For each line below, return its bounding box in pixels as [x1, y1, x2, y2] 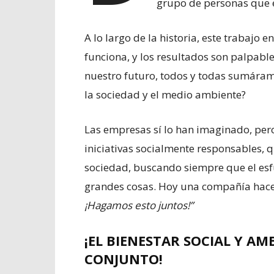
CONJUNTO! [84, 250, 163, 268]
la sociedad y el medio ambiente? [84, 87, 246, 102]
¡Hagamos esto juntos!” [84, 198, 193, 213]
